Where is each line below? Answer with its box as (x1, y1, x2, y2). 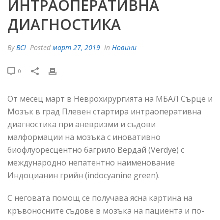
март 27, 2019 (53, 43, 100, 52)
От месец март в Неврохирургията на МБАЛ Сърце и (7, 93, 213, 104)
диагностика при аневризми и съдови (7, 119, 156, 130)
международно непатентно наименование (7, 157, 175, 168)
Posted (28, 43, 53, 52)
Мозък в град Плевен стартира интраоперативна (7, 106, 201, 117)
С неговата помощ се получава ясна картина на (7, 192, 192, 203)
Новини (112, 43, 137, 52)
